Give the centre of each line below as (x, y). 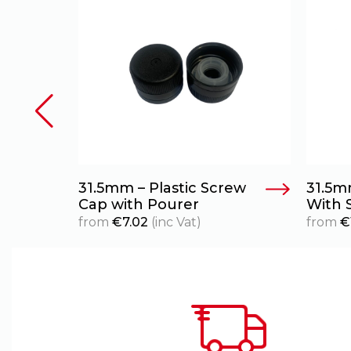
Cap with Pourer (139, 205)
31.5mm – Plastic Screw (162, 188)
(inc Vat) (175, 223)
